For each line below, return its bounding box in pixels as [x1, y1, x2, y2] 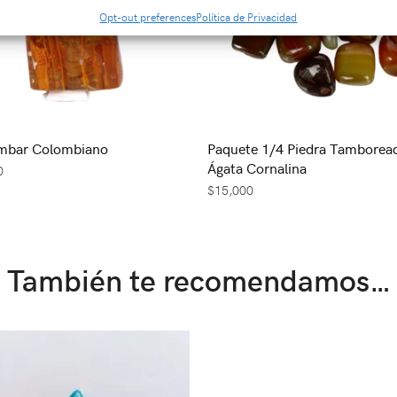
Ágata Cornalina [207, 158, 307, 178]
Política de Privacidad [196, 9, 298, 24]
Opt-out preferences [99, 9, 197, 24]
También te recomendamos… [6, 259, 391, 300]
